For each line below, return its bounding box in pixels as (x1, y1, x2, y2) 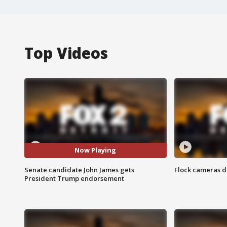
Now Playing (74, 145, 117, 155)
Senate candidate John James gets (24, 165, 134, 174)
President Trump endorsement (24, 173, 124, 183)
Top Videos (24, 42, 108, 63)
